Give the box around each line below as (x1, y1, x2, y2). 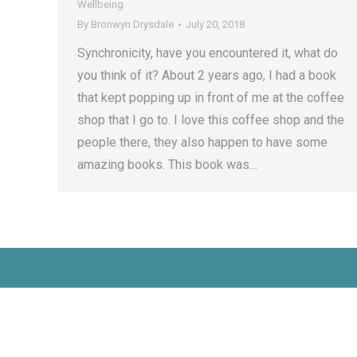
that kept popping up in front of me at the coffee (77, 90, 344, 105)
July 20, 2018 (186, 18, 245, 30)
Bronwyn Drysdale (91, 18, 174, 30)
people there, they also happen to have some (77, 135, 328, 150)
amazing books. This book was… (77, 157, 257, 172)
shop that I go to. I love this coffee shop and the (77, 112, 344, 127)
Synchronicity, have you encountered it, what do (77, 45, 338, 61)
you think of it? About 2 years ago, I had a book (77, 68, 336, 83)
